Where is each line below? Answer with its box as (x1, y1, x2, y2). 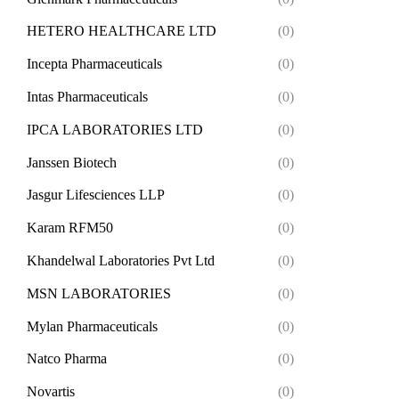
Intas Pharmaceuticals (27, 89, 148, 105)
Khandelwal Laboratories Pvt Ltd (27, 253, 215, 269)
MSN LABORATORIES (27, 285, 171, 301)
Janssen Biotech (27, 154, 117, 170)
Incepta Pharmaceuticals (27, 56, 162, 72)
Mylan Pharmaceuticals (27, 318, 158, 334)
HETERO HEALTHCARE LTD (27, 23, 216, 39)
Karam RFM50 (27, 220, 113, 236)
